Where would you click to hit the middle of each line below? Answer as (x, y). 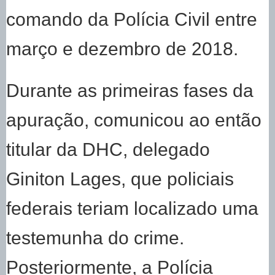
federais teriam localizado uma (132, 208)
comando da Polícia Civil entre (132, 19)
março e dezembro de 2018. (122, 49)
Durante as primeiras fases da (130, 91)
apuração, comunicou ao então (134, 120)
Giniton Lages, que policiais (120, 179)
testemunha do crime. (95, 238)
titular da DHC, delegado (108, 149)
